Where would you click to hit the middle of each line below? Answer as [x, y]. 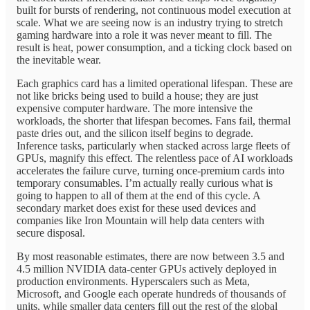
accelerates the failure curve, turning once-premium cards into [151, 170]
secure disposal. [51, 232]
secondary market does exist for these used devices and [136, 208]
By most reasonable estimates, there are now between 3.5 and [151, 256]
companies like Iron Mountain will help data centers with [140, 220]
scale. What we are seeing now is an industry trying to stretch [150, 22]
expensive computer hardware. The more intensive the [135, 108]
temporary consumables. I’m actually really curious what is [145, 183]
